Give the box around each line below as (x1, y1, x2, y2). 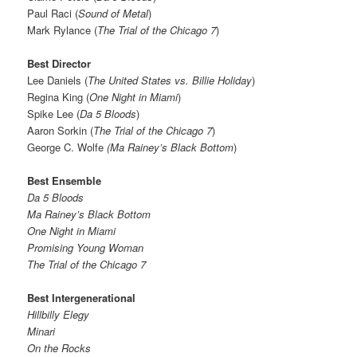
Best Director (27, 55, 92, 71)
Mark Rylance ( (27, 22, 98, 37)
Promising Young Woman (27, 239, 144, 255)
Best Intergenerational (27, 290, 136, 305)
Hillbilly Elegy (27, 307, 90, 322)
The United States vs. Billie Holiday (88, 72, 253, 88)
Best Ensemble (27, 172, 102, 188)
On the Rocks (27, 340, 92, 355)
